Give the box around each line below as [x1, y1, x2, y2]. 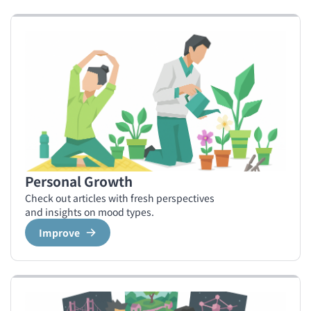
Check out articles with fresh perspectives [25, 191, 215, 205]
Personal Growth [25, 171, 133, 190]
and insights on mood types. [25, 205, 154, 219]
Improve [39, 226, 80, 239]
